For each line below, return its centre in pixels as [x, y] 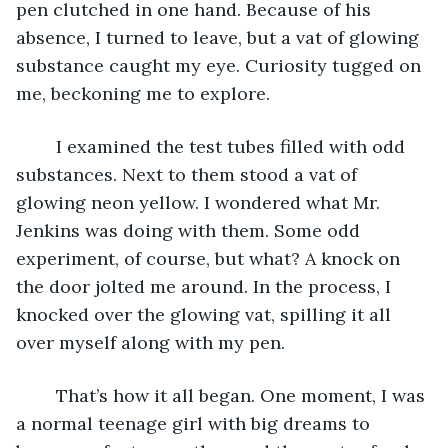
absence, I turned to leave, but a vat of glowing [220, 37]
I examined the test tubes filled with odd [46, 146]
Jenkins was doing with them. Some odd [190, 230]
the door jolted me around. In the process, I [206, 286]
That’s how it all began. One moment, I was [46, 395]
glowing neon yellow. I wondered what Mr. [200, 202]
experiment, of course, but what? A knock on [210, 258]
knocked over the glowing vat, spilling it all [206, 314]
